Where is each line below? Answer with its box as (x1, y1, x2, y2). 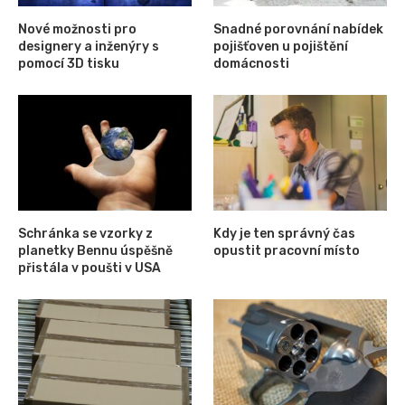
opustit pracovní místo (213, 242, 361, 259)
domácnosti (213, 55, 290, 71)
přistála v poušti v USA (18, 259, 161, 276)
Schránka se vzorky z (18, 225, 153, 241)
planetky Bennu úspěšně (18, 242, 173, 259)
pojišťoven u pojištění (213, 38, 349, 54)
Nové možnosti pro (18, 21, 137, 37)
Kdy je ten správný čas (213, 225, 356, 241)
